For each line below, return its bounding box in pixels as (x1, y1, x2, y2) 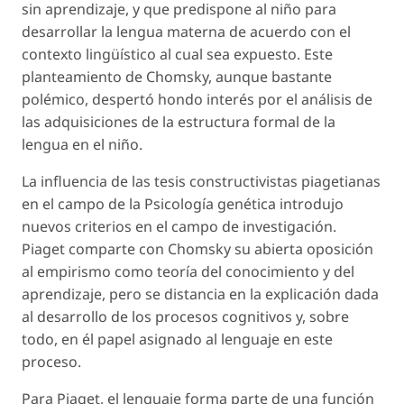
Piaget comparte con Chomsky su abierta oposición (22, 238, 373, 259)
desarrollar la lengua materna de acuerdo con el (22, 21, 351, 41)
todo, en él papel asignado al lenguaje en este (22, 328, 333, 349)
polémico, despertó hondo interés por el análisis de (22, 88, 372, 109)
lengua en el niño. (22, 133, 142, 154)
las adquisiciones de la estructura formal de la (22, 111, 335, 132)
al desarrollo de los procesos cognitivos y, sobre (22, 306, 349, 326)
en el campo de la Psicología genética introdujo (22, 193, 344, 214)
